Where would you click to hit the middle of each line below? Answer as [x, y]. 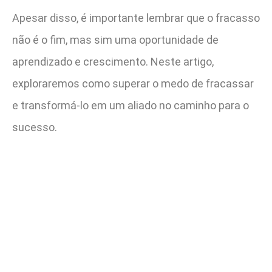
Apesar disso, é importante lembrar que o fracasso [136, 18]
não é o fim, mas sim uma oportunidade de [115, 39]
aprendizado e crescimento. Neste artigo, [113, 61]
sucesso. [35, 127]
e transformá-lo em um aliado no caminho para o [131, 105]
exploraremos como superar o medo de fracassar [133, 83]
